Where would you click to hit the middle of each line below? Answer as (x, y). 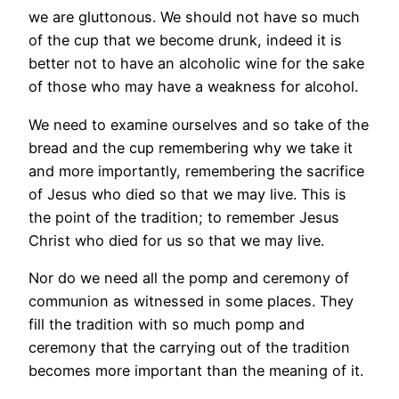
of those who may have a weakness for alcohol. (193, 87)
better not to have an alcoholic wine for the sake (196, 64)
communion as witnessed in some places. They (191, 301)
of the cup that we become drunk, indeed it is (185, 41)
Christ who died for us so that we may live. (176, 240)
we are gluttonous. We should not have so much (194, 17)
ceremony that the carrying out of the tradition (189, 347)
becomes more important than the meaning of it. (196, 370)
